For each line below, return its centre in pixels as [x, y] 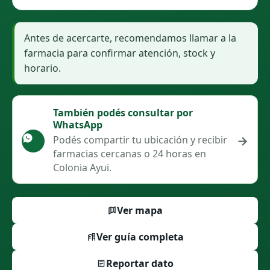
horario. [42, 68]
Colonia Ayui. [82, 168]
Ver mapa [140, 210]
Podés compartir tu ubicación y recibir [140, 140]
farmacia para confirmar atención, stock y [120, 53]
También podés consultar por [123, 113]
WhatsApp [78, 125]
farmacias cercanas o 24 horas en [130, 154]
